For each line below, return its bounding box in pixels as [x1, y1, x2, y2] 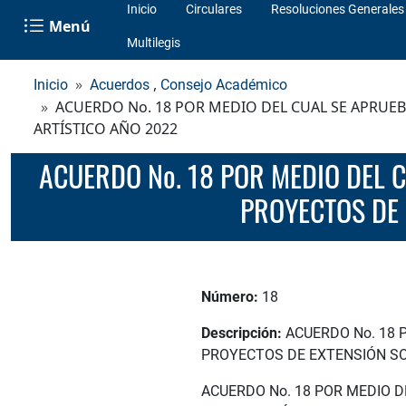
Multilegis [127, 35, 180, 50]
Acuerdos [90, 76, 150, 93]
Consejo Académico [160, 76, 287, 93]
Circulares [186, 2, 242, 16]
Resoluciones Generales [271, 2, 404, 16]
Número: [201, 287, 262, 305]
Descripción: [201, 324, 285, 342]
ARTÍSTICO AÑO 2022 [34, 119, 178, 139]
